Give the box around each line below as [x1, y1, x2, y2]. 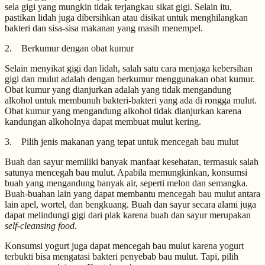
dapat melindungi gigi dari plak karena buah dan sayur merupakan [5, 210, 251, 220]
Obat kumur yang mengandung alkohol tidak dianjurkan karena [5, 106, 241, 116]
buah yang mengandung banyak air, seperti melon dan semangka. [5, 178, 248, 188]
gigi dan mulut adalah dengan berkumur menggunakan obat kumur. [5, 74, 255, 84]
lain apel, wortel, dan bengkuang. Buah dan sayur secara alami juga [5, 199, 256, 209]
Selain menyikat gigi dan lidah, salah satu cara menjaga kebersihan [5, 63, 253, 73]
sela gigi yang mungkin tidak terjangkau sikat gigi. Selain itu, [5, 2, 232, 12]
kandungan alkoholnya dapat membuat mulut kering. [5, 117, 201, 127]
